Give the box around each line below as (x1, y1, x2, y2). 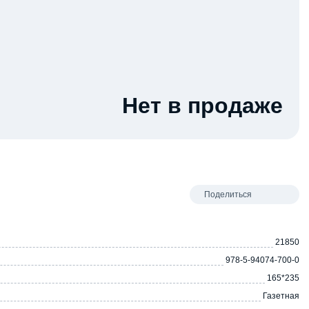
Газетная (263, 290, 299, 301)
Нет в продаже (121, 92, 283, 118)
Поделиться (204, 190, 252, 200)
